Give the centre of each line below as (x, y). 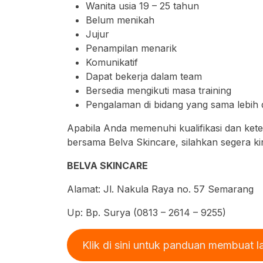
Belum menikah (120, 20)
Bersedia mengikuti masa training (159, 90)
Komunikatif (112, 62)
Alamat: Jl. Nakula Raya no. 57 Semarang (160, 189)
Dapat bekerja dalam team (144, 76)
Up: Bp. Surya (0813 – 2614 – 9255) (146, 213)
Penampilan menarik (131, 48)
